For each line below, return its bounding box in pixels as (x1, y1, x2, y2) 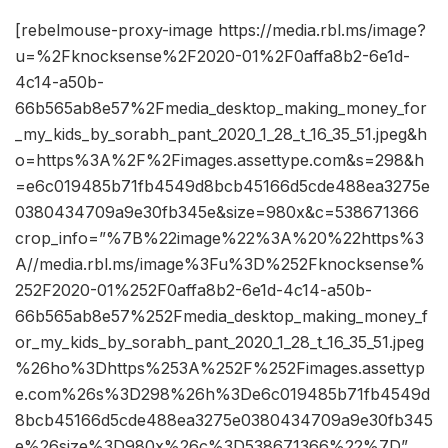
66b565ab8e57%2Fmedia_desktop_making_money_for (15, 98, 427, 119)
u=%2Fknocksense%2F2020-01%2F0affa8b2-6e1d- (15, 46, 410, 67)
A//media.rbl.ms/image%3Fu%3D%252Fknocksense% (15, 254, 425, 275)
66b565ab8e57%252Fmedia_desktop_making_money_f (15, 306, 428, 327)
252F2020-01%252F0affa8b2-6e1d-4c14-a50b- (15, 280, 372, 301)
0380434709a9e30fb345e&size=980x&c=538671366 (15, 202, 419, 223)
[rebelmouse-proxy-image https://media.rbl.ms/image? (15, 20, 426, 41)
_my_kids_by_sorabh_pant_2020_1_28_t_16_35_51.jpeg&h (15, 124, 427, 145)
